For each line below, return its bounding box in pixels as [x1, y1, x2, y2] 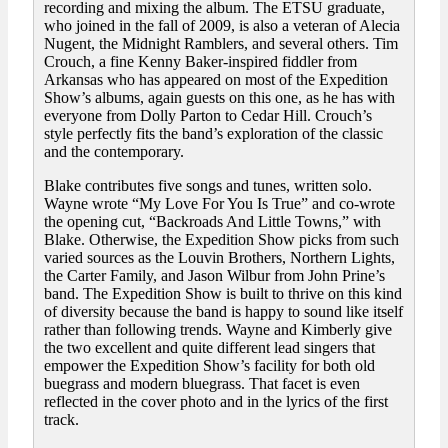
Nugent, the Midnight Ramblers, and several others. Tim [44, 35, 398, 53]
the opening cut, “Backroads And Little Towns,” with [44, 213, 381, 231]
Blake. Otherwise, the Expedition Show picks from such [44, 231, 399, 249]
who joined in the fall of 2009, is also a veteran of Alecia [44, 17, 400, 35]
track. [44, 411, 79, 429]
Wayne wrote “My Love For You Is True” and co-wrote [44, 195, 395, 213]
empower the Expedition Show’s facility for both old [44, 357, 375, 375]
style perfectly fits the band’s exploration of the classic [44, 125, 383, 143]
